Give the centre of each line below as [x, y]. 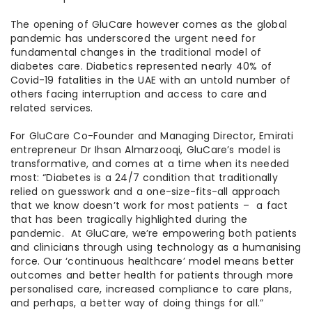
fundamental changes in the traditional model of [136, 53]
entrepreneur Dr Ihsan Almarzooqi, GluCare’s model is [146, 150]
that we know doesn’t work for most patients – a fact [149, 206]
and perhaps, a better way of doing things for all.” [137, 303]
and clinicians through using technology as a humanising [156, 248]
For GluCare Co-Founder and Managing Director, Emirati [152, 136]
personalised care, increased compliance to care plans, [151, 289]
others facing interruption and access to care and [139, 94]
